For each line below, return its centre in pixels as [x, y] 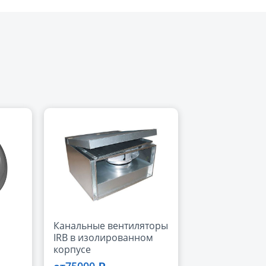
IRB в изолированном [103, 237]
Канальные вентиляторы [111, 225]
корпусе [72, 249]
